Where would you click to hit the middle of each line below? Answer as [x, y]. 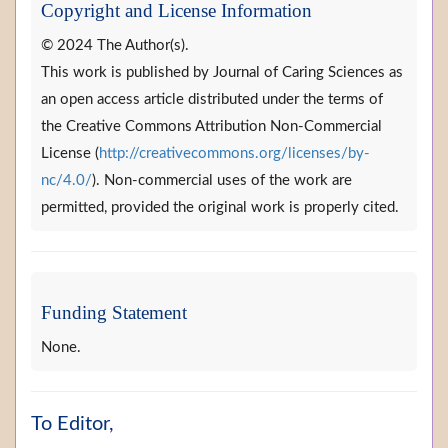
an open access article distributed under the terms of [212, 100]
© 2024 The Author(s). [115, 46]
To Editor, [72, 424]
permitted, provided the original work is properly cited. [220, 208]
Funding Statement [114, 313]
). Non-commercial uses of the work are [222, 181]
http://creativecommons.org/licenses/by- [234, 154]
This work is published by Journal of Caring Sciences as [222, 73]
